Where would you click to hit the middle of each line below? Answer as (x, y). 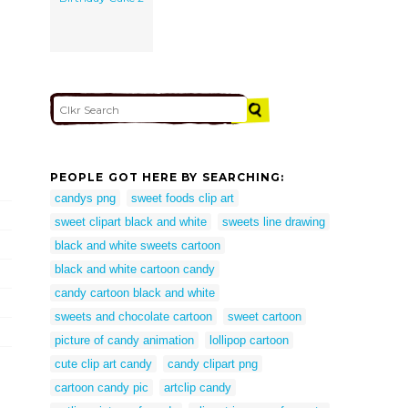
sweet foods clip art (183, 198)
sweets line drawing (274, 221)
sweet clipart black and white (131, 221)
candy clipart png (213, 363)
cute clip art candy (103, 363)
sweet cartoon (265, 316)
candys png (85, 198)
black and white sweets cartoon (138, 245)
